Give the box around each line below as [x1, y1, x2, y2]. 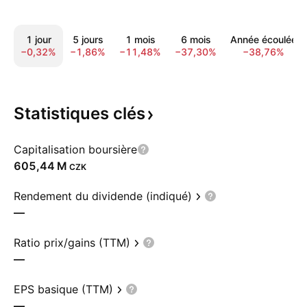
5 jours [72, 34, 103, 45]
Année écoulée [230, 34, 297, 45]
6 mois [180, 34, 211, 45]
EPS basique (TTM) [14, 282, 113, 296]
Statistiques [14, 103, 113, 123]
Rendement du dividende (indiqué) [14, 189, 192, 203]
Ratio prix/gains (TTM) [14, 236, 130, 249]
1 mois [125, 34, 156, 45]
